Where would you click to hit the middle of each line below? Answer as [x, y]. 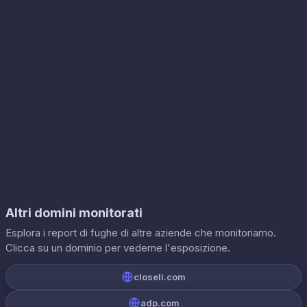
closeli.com [160, 277]
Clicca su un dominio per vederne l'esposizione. [118, 248]
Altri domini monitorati [74, 213]
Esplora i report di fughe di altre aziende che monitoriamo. [141, 233]
